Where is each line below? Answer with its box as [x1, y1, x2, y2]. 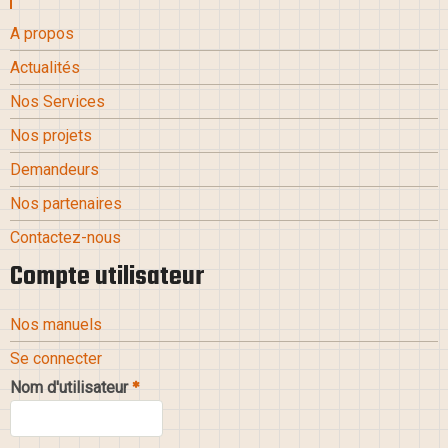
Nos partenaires [10, 194, 122, 214]
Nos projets [10, 126, 92, 146]
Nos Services [10, 92, 105, 112]
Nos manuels [10, 315, 102, 335]
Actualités [10, 58, 80, 78]
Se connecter [10, 349, 102, 369]
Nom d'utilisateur [10, 378, 128, 398]
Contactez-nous [10, 228, 121, 248]
